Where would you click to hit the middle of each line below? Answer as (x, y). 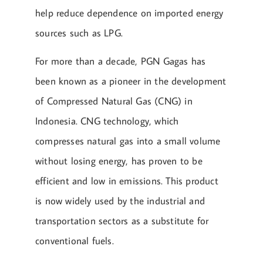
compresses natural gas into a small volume (128, 141)
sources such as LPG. (79, 33)
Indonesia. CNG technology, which (107, 121)
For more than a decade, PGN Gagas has (121, 61)
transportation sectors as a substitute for (122, 221)
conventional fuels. (75, 241)
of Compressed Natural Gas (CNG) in (114, 101)
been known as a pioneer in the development (131, 81)
